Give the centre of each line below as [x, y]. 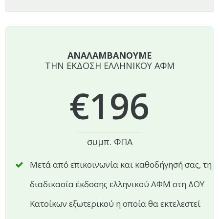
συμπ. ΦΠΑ [109, 142]
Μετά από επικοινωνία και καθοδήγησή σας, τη [121, 164]
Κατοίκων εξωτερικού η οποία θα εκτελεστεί [115, 204]
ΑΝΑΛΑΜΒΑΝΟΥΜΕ [109, 55]
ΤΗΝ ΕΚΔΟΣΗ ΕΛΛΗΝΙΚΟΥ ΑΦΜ [109, 66]
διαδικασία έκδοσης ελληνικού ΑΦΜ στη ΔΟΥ [117, 184]
